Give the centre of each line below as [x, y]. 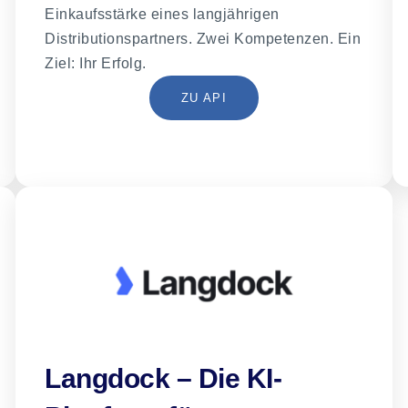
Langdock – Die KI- [163, 378]
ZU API [204, 97]
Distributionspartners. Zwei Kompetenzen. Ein [203, 38]
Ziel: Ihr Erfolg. [96, 63]
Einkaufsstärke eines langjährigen [162, 14]
